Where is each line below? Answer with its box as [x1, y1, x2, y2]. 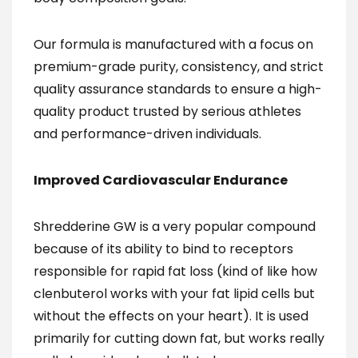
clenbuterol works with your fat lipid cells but [34, 284, 315, 303]
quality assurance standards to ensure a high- [34, 80, 322, 98]
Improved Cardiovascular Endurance [34, 171, 288, 189]
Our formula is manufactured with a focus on [34, 35, 313, 54]
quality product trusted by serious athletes [34, 102, 301, 121]
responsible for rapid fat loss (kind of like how [34, 262, 317, 280]
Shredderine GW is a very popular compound [34, 217, 316, 236]
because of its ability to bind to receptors [34, 240, 293, 258]
